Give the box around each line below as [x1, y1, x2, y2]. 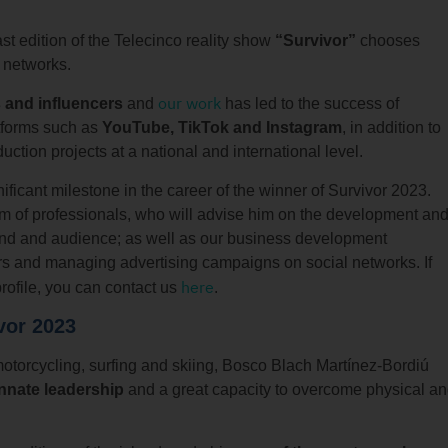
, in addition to [342, 119, 441, 137]
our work [158, 93, 221, 114]
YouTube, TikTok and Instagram [102, 119, 342, 137]
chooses [360, 32, 420, 49]
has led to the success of [221, 95, 399, 113]
